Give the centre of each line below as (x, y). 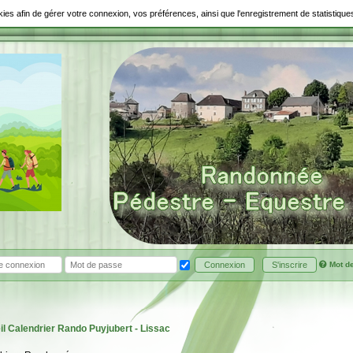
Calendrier (31, 329)
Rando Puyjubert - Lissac (113, 329)
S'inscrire (289, 265)
